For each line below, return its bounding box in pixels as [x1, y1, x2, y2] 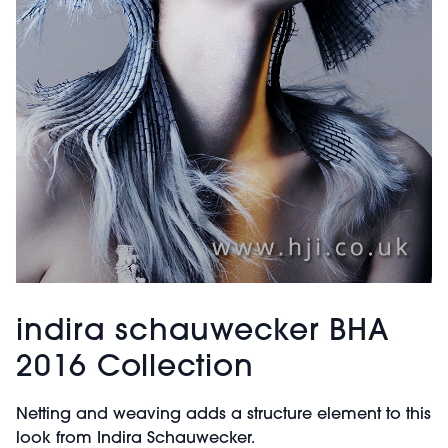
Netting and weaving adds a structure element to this [16, 406, 431, 423]
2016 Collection [16, 352, 254, 384]
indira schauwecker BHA [16, 316, 390, 348]
